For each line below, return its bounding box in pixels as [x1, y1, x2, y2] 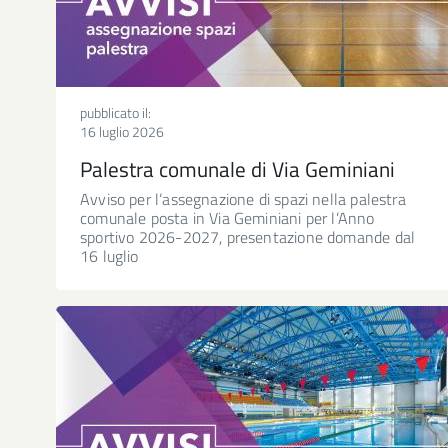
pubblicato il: [80, 101, 151, 123]
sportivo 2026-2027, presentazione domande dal [80, 224, 416, 249]
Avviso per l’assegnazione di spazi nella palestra [80, 186, 406, 211]
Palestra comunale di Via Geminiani [80, 152, 395, 185]
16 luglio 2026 [80, 120, 164, 142]
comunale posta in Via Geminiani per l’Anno [80, 205, 375, 230]
